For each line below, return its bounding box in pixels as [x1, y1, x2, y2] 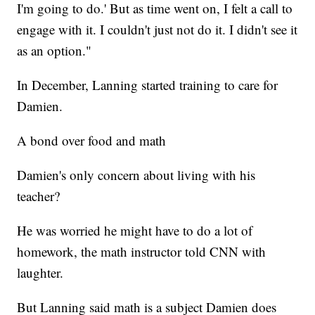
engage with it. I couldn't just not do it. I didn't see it [17, 20, 298, 39]
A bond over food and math [17, 131, 167, 150]
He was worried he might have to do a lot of [17, 221, 253, 240]
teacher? [17, 187, 60, 205]
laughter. [17, 264, 64, 282]
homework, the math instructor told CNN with [17, 243, 266, 261]
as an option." [17, 41, 92, 60]
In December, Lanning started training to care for [17, 76, 278, 94]
